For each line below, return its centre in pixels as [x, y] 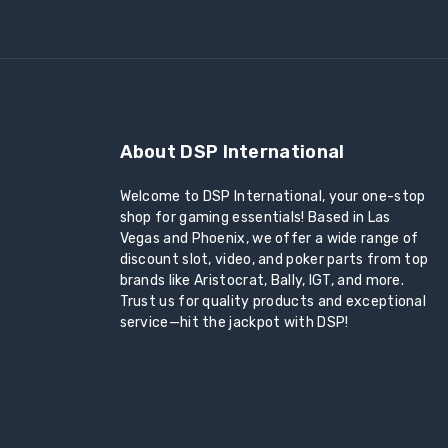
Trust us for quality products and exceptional [273, 301]
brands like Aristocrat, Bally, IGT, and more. [262, 280]
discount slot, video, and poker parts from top [274, 259]
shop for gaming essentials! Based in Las [255, 217]
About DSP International [232, 151]
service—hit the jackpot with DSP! [234, 322]
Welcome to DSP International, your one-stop [272, 196]
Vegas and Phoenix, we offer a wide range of [269, 238]
